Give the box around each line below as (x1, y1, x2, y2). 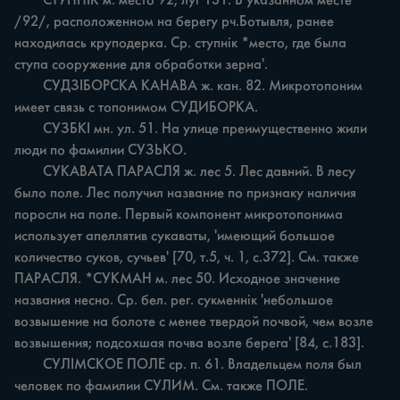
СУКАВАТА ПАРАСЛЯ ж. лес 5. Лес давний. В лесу (14, 165, 43, 179)
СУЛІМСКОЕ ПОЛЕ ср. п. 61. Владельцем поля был (14, 358, 43, 372)
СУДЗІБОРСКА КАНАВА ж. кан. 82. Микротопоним (14, 79, 43, 94)
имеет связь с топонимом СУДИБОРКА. (14, 101, 258, 115)
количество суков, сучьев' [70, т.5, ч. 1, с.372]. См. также (14, 251, 362, 265)
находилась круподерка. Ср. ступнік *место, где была (14, 37, 350, 51)
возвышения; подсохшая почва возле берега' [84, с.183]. (14, 337, 364, 351)
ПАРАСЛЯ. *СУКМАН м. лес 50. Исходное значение (14, 272, 344, 287)
